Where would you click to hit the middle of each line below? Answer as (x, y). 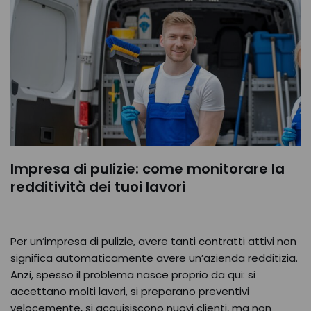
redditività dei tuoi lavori (98, 187)
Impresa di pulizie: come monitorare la (148, 169)
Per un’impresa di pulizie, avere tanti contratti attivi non (153, 241)
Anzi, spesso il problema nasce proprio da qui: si (133, 275)
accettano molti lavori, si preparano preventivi (130, 291)
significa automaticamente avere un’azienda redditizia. (154, 258)
